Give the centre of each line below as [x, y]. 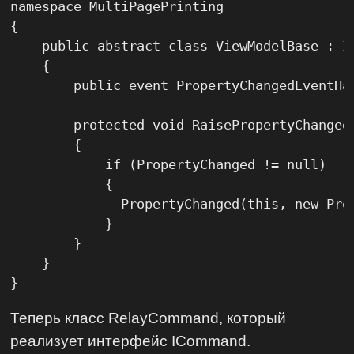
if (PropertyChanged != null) [169, 164]
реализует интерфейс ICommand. [131, 341]
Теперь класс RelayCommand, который [149, 318]
